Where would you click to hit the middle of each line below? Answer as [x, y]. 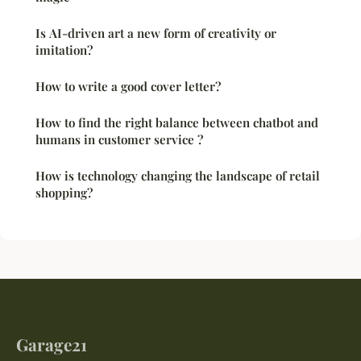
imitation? [64, 50]
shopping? [64, 192]
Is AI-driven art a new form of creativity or [156, 33]
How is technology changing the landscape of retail [178, 175]
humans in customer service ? [119, 139]
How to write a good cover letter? [128, 86]
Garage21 [52, 344]
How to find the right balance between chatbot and [177, 122]
